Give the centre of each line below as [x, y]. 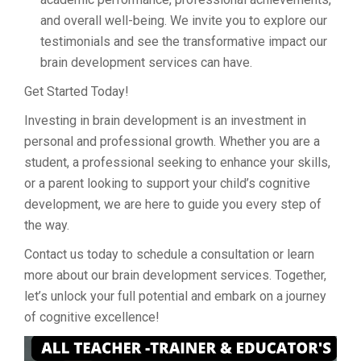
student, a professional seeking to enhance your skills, [177, 163]
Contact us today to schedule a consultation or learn [169, 255]
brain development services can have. [146, 63]
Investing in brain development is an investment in [165, 121]
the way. [47, 226]
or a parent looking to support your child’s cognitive [167, 184]
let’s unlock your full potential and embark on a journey [175, 297]
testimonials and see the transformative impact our [184, 42]
